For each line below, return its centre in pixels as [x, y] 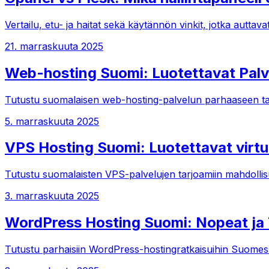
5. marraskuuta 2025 [52, 121]
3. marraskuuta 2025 [52, 196]
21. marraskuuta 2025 [54, 46]
